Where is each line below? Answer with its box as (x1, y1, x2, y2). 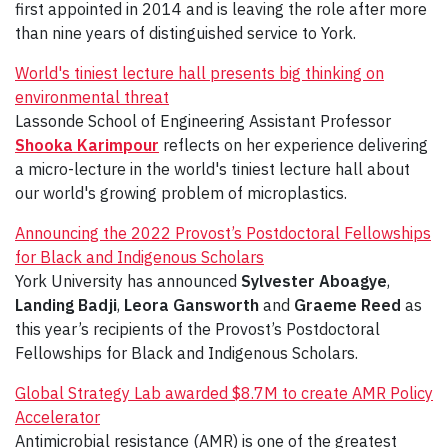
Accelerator (15, 407, 100, 428)
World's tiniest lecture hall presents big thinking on (15, 63, 384, 84)
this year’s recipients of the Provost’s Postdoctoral (15, 319, 380, 340)
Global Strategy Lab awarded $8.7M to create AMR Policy (15, 383, 433, 404)
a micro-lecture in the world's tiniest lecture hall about (15, 159, 410, 180)
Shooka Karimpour (15, 135, 159, 156)
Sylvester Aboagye (241, 271, 387, 292)
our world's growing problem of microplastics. (15, 183, 347, 204)
